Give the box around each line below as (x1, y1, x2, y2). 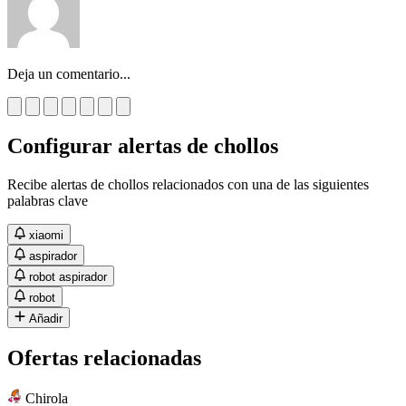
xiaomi (29, 227, 64, 242)
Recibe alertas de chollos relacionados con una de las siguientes (7, 176, 369, 192)
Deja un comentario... (7, 65, 130, 82)
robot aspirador (29, 269, 108, 284)
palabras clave (7, 192, 88, 208)
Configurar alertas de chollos (7, 133, 278, 158)
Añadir (29, 311, 63, 325)
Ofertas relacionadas (7, 345, 201, 370)
